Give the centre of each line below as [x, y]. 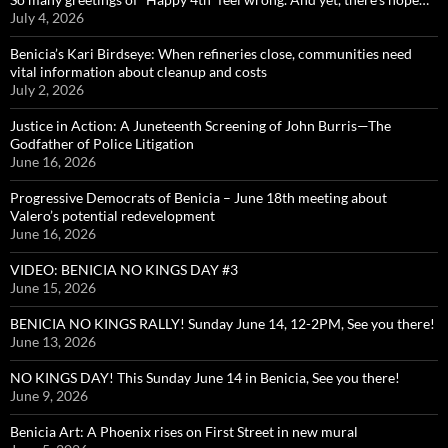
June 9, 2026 [49, 396]
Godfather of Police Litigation [102, 144]
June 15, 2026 [53, 288]
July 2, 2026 [47, 90]
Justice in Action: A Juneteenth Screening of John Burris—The [200, 126]
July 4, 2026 [47, 18]
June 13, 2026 [53, 342]
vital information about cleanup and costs [138, 72]
